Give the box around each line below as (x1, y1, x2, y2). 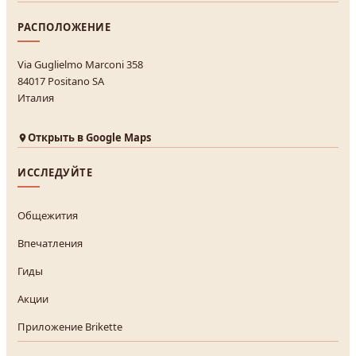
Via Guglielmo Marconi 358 (17, 56, 143, 72)
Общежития (17, 207, 78, 222)
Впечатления (17, 235, 83, 250)
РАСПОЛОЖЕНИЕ (17, 19, 111, 34)
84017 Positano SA (17, 73, 104, 88)
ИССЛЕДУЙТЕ (17, 164, 93, 180)
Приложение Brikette (17, 319, 122, 334)
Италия (17, 90, 54, 105)
